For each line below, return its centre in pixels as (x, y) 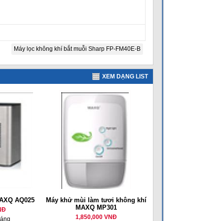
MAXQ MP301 (96, 207)
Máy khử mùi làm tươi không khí (96, 200)
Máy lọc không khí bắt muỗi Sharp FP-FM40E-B (77, 49)
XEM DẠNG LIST (125, 76)
